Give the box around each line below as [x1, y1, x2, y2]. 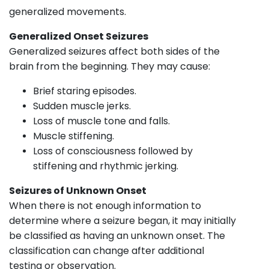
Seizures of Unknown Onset [9, 183, 147, 198]
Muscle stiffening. [33, 128, 114, 143]
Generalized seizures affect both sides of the [9, 44, 220, 58]
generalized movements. [9, 4, 126, 19]
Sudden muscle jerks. [33, 98, 131, 113]
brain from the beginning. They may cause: [9, 59, 210, 73]
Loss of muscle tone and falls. [33, 113, 170, 128]
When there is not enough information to [9, 198, 201, 213]
